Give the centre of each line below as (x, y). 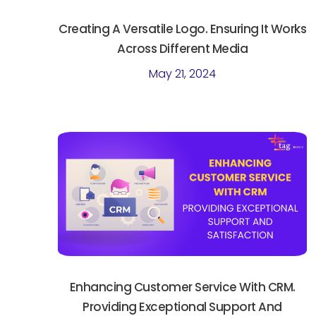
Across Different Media (183, 48)
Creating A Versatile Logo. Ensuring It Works (183, 29)
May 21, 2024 (183, 73)
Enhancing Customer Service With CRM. (182, 287)
